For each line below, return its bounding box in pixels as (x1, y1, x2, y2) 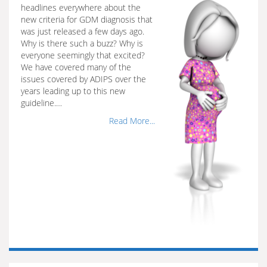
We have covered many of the (21, 61, 131, 73)
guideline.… (21, 97, 62, 108)
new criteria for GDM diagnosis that (21, 14, 153, 25)
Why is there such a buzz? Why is (21, 38, 143, 49)
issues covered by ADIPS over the (21, 73, 146, 85)
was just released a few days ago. (21, 26, 144, 37)
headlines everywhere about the (21, 2, 141, 13)
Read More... (109, 115, 155, 126)
